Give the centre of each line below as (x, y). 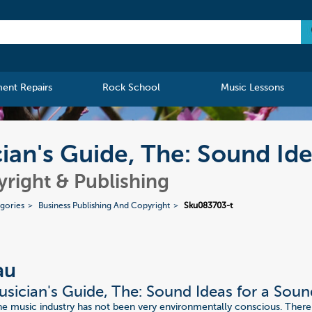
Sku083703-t (209, 206)
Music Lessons (252, 88)
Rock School (132, 88)
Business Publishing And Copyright (104, 206)
